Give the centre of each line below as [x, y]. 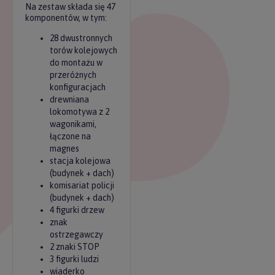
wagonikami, [73, 124]
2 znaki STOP [75, 247]
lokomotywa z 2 [79, 112]
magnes [64, 149]
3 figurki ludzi [74, 259]
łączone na [70, 136]
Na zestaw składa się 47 [70, 7]
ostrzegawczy [76, 234]
